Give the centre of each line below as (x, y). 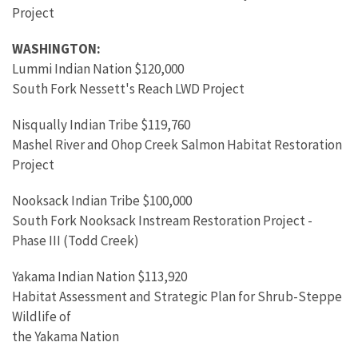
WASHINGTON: (56, 49)
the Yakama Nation (66, 336)
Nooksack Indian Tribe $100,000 (102, 201)
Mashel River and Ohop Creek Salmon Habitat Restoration (177, 145)
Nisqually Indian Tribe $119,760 (101, 125)
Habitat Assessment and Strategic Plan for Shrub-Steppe (177, 296)
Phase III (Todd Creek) (76, 241)
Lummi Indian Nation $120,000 (98, 69)
